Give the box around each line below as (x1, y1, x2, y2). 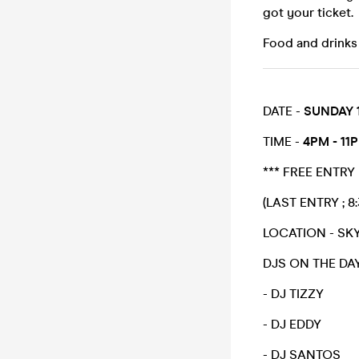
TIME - (263, 134, 303, 149)
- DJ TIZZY (263, 286, 327, 301)
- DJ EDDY (263, 317, 321, 332)
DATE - (263, 103, 301, 119)
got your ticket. (263, 5, 357, 20)
